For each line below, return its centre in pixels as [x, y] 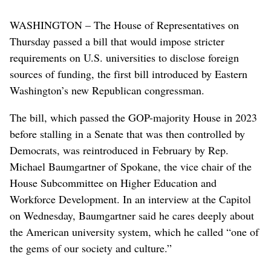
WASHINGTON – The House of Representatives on [124, 24]
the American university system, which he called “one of [134, 231]
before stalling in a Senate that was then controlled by [127, 133]
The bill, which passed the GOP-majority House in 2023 [133, 117]
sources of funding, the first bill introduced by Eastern [129, 73]
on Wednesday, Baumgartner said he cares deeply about [132, 215]
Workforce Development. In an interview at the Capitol [130, 199]
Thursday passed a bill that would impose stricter [117, 41]
